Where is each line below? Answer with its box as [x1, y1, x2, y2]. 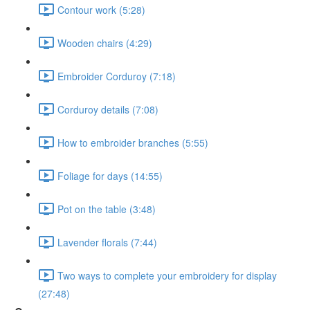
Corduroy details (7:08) [57, 102, 158, 116]
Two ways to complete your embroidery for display [57, 268, 277, 282]
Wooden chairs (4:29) [57, 35, 152, 50]
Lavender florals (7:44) [57, 235, 157, 249]
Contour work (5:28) [57, 2, 145, 17]
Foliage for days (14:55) [57, 168, 163, 183]
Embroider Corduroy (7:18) [57, 69, 176, 83]
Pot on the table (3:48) [57, 201, 156, 216]
